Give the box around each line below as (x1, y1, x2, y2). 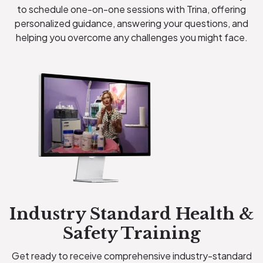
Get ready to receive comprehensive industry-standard (11, 249, 252, 262)
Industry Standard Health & (9, 203, 254, 224)
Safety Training (62, 222, 201, 244)
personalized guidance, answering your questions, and (15, 16, 248, 29)
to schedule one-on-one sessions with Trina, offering (17, 2, 246, 15)
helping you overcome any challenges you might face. (15, 31, 248, 43)
